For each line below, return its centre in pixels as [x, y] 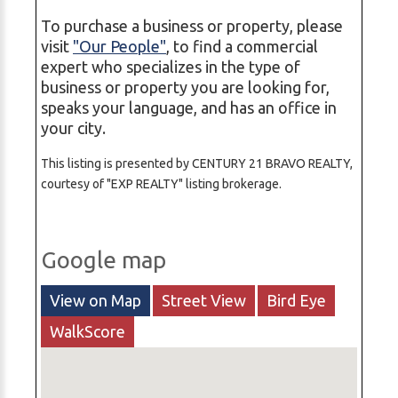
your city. [73, 128]
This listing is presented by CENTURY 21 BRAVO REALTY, [197, 164]
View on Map [96, 301]
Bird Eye [296, 301]
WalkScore [88, 332]
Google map [103, 260]
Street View [204, 301]
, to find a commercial [242, 47]
